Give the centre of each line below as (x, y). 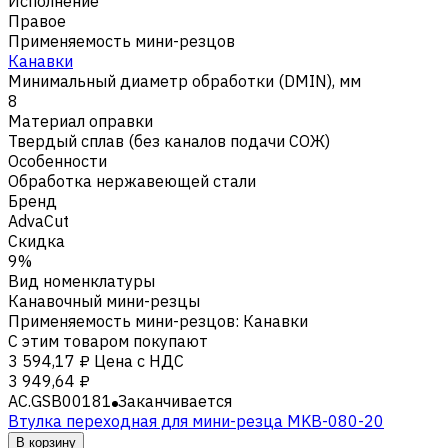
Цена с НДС (139, 360)
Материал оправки (80, 120)
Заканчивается (175, 400)
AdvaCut (38, 220)
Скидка (36, 240)
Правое (37, 20)
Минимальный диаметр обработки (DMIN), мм (184, 80)
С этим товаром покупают (108, 340)
